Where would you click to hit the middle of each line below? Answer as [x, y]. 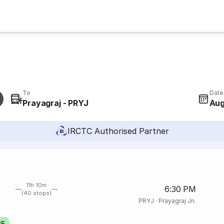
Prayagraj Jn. [177, 201]
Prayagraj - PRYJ [55, 103]
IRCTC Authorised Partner [118, 131]
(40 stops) [36, 193]
